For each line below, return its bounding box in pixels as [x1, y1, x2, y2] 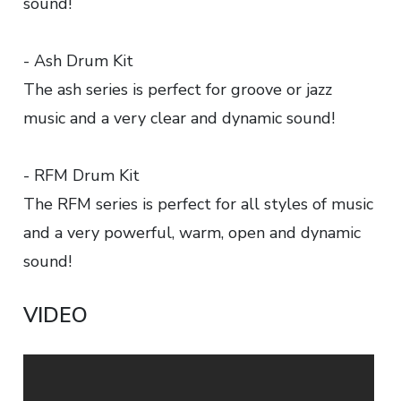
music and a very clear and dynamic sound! [23, 107, 335, 130]
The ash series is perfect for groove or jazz [23, 79, 332, 101]
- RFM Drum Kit [23, 165, 140, 187]
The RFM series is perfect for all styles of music [23, 193, 373, 216]
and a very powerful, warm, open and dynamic [23, 222, 361, 244]
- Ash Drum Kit [23, 50, 133, 73]
